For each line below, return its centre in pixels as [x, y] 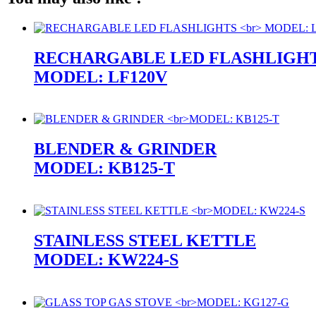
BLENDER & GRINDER [125, 149]
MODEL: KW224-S [106, 260]
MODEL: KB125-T [104, 168]
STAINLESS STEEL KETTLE [145, 241]
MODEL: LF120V [101, 77]
